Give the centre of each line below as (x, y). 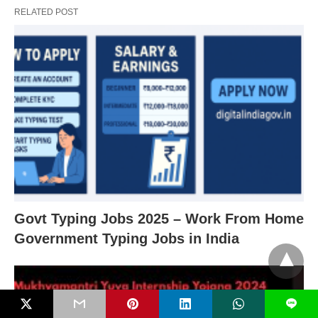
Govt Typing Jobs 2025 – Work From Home (159, 218)
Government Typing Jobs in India (127, 238)
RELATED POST (46, 12)
